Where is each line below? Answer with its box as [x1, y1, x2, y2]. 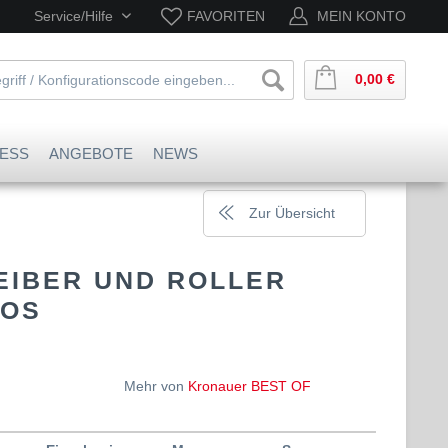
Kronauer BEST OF [187, 378, 311, 394]
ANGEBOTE [49, 145, 133, 162]
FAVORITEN [187, 8, 265, 24]
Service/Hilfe [34, 8, 117, 24]
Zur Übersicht [249, 205, 335, 221]
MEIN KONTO [317, 8, 406, 24]
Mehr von [123, 378, 188, 394]
